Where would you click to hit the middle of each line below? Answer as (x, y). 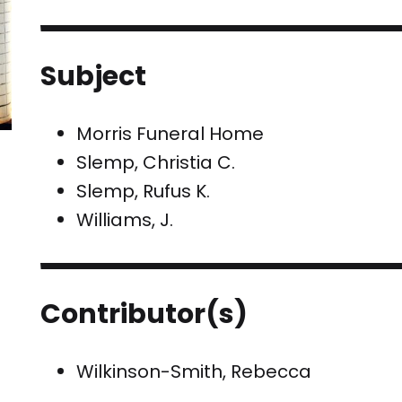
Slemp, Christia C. (156, 163)
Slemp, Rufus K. (144, 192)
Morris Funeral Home (170, 134)
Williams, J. (125, 220)
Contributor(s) (144, 315)
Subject (94, 77)
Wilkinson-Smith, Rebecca (194, 372)
